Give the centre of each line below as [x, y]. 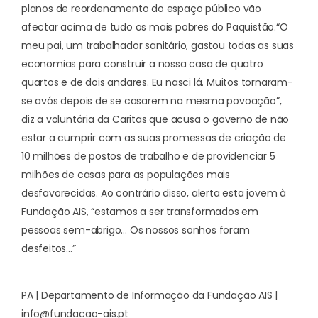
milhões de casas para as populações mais [126, 174]
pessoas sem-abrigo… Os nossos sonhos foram [136, 230]
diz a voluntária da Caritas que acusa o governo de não [155, 119]
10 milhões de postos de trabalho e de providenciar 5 [148, 156]
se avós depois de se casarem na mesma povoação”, [152, 100]
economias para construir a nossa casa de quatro [142, 64]
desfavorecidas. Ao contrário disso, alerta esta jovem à [154, 193]
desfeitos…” [49, 248]
